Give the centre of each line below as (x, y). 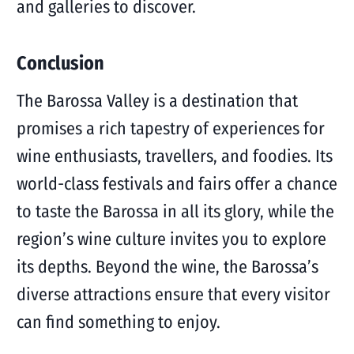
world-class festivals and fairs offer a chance (177, 184)
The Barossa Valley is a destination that (157, 101)
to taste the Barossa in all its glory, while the (175, 211)
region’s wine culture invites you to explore (171, 239)
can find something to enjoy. (118, 322)
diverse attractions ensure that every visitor (173, 294)
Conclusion (60, 63)
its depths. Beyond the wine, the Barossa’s (167, 267)
